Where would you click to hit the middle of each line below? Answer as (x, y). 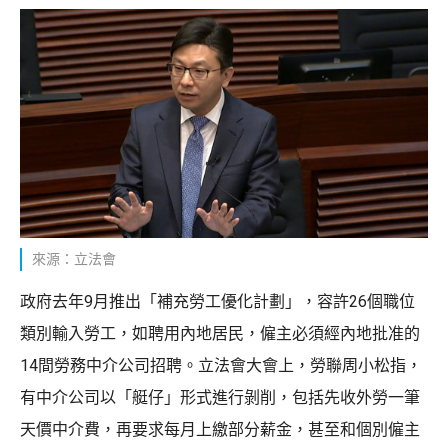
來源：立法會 (74, 258)
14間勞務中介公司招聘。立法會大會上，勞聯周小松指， (221, 365)
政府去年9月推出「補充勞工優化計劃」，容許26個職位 (217, 301)
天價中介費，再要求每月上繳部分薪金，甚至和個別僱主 (220, 429)
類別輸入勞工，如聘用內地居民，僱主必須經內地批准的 (220, 333)
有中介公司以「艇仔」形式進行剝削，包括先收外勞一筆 (220, 397)
